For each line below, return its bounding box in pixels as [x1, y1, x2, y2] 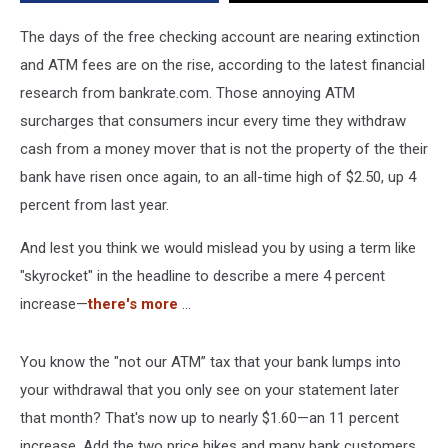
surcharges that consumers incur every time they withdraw [20, 112, 406, 130]
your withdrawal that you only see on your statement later [20, 381, 399, 399]
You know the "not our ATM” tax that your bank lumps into [20, 353, 401, 371]
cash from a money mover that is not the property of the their [20, 140, 428, 158]
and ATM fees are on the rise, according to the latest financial [20, 56, 425, 74]
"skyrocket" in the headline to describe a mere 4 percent [20, 267, 385, 285]
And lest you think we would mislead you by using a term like [20, 239, 416, 257]
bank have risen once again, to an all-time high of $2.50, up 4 [20, 168, 416, 186]
